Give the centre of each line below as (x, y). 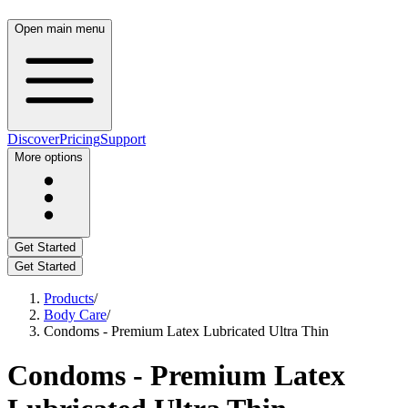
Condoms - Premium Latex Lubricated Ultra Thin (186, 331)
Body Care (75, 315)
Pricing (80, 139)
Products (69, 298)
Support (123, 139)
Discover (33, 139)
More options (49, 157)
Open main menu (60, 29)
